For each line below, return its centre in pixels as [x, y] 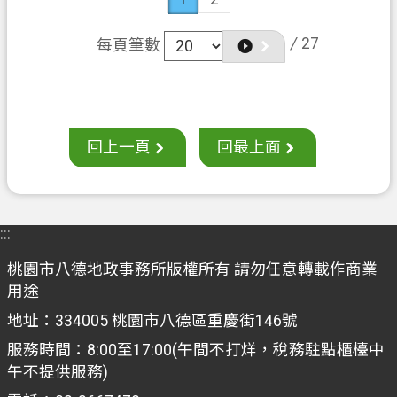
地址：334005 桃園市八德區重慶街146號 [152, 320]
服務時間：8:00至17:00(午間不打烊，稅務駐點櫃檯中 [196, 350]
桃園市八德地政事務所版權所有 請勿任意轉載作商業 [192, 269]
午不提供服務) [58, 372]
